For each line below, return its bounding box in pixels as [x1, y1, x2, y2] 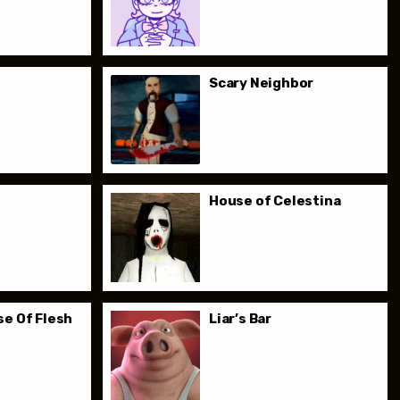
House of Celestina [209, 193, 341, 210]
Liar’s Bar [209, 311, 272, 328]
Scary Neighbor [209, 74, 314, 91]
